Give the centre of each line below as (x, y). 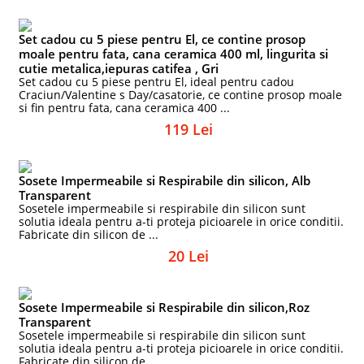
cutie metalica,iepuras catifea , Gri (119, 68)
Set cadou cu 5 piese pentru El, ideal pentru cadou (157, 82)
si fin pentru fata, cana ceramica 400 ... (125, 108)
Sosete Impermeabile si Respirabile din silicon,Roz (165, 307)
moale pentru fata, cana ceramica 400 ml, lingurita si (174, 54)
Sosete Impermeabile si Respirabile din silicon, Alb (165, 180)
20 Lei (188, 256)
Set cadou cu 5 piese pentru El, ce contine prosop (162, 39)
